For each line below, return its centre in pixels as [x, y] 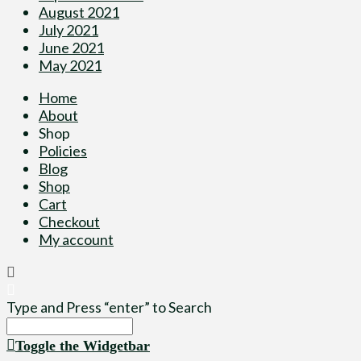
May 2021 [70, 65]
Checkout [69, 221]
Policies [63, 150]
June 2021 [71, 47]
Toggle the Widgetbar [83, 345]
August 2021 [79, 12]
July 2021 [68, 29]
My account [76, 239]
